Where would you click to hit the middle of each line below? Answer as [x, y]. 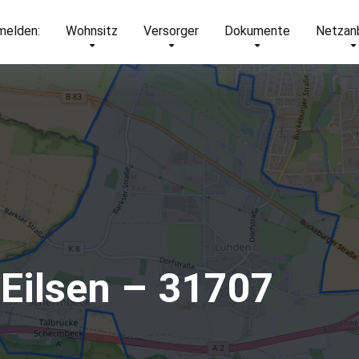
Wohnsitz [92, 31]
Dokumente [257, 31]
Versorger [171, 31]
